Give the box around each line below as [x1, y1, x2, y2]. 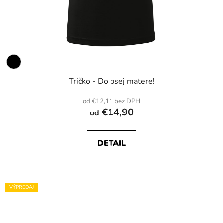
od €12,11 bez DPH [83, 97, 140, 106]
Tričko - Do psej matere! [68, 76, 155, 87]
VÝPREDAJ [9, 184, 34, 191]
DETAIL [97, 138, 126, 149]
